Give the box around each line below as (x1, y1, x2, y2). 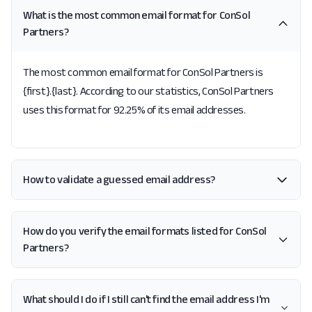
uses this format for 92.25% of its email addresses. (23, 104, 246, 116)
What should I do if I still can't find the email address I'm (23, 293, 270, 305)
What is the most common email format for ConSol (23, 9, 251, 21)
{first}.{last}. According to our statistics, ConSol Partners (23, 85, 274, 97)
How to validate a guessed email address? (23, 173, 215, 185)
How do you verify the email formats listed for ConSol (23, 225, 267, 237)
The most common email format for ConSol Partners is (23, 66, 263, 78)
